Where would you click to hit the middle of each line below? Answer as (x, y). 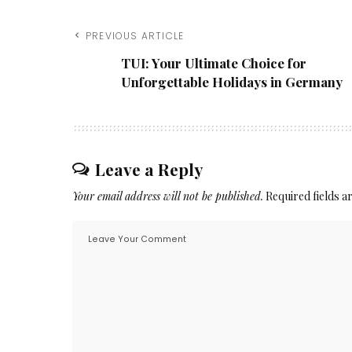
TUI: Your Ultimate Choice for (214, 63)
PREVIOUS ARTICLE (135, 36)
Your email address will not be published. (168, 196)
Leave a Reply (149, 169)
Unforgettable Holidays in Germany (232, 82)
